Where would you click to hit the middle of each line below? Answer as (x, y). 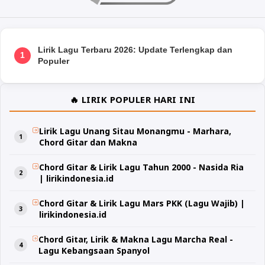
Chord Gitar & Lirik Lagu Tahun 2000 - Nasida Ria (142, 167)
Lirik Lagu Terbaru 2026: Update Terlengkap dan (135, 49)
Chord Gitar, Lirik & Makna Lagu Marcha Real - (136, 239)
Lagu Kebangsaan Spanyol (94, 250)
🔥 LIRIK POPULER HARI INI (132, 99)
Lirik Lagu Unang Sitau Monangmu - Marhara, (135, 131)
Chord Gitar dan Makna (88, 142)
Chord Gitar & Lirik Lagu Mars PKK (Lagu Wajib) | (142, 203)
